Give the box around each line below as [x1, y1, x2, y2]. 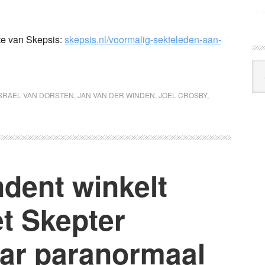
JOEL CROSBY [159, 89, 207, 100]
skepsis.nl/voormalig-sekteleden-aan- [64, 32, 221, 46]
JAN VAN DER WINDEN [77, 89, 155, 100]
